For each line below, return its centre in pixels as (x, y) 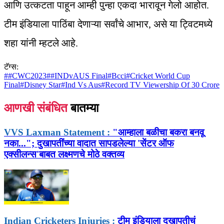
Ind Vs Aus (83, 85)
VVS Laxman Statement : (57, 132)
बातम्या (84, 108)
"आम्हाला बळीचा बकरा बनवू (157, 132)
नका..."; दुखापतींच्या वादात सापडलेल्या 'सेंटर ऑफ (89, 143)
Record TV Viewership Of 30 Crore (162, 85)
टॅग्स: (11, 67)
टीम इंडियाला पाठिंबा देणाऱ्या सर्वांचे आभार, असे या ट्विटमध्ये (108, 24)
